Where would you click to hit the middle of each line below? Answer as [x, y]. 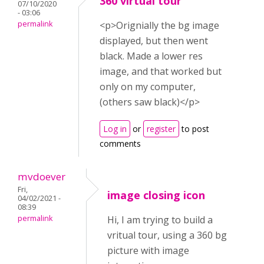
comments [120, 143]
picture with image [148, 250]
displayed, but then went [154, 41]
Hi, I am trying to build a [160, 220]
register [161, 129]
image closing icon [156, 195]
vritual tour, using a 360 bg [167, 235]
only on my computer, [148, 87]
